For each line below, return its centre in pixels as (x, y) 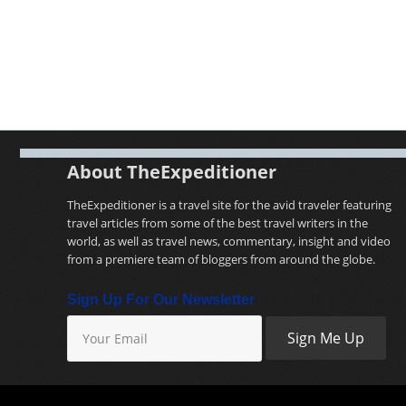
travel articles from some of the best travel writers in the (217, 223)
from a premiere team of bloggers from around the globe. (221, 260)
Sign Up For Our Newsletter (161, 300)
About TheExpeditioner (172, 172)
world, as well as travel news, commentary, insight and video (229, 242)
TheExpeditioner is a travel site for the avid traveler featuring (229, 205)
